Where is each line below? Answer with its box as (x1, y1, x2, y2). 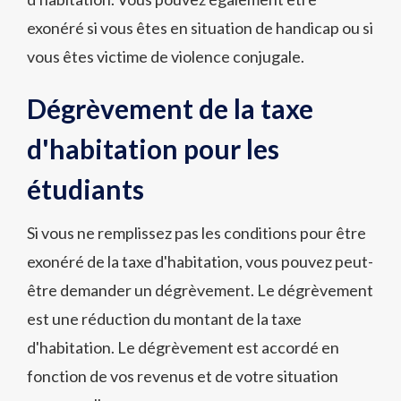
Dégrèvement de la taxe (27, 92, 313, 124)
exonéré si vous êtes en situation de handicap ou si (27, 18, 373, 38)
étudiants (27, 173, 144, 205)
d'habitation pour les (27, 132, 279, 165)
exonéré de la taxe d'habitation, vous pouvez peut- (27, 252, 373, 271)
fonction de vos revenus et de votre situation (27, 366, 338, 386)
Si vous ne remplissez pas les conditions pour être (27, 223, 366, 243)
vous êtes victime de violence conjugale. (27, 47, 304, 66)
